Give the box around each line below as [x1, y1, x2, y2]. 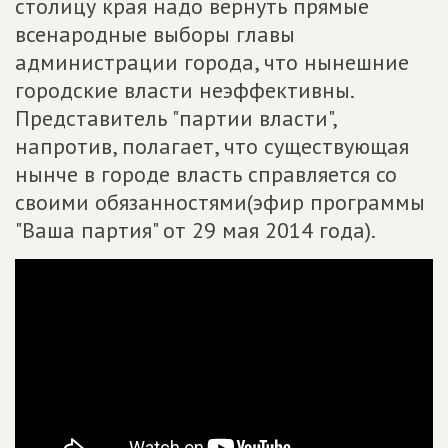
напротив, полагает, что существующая [15, 132, 409, 160]
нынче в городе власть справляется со [15, 160, 397, 188]
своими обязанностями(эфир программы [15, 188, 425, 216]
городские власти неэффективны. [15, 76, 353, 104]
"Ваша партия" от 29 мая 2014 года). [15, 216, 376, 244]
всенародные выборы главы [15, 20, 295, 48]
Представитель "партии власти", [15, 104, 336, 132]
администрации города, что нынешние [15, 48, 409, 76]
